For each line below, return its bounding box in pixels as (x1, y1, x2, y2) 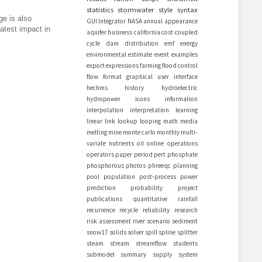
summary (120, 250, 147, 258)
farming (139, 61, 161, 70)
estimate (128, 50, 153, 58)
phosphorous (86, 161, 124, 170)
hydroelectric (161, 84, 198, 92)
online (147, 139, 164, 147)
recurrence (86, 206, 115, 214)
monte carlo (122, 128, 156, 136)
